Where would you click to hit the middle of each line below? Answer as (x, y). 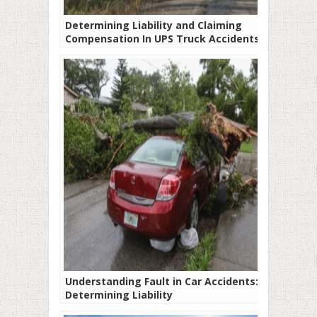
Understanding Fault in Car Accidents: (162, 281)
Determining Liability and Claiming (154, 25)
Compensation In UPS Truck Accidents (162, 38)
